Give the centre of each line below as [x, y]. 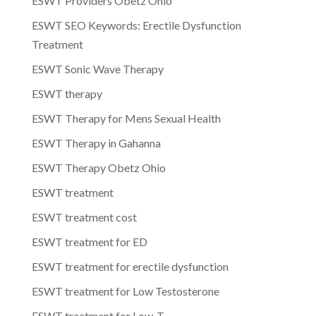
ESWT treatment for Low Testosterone [125, 291]
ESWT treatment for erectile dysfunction [130, 266]
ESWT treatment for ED [89, 241]
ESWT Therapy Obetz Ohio [98, 167]
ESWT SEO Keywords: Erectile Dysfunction [136, 25]
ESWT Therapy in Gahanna [96, 142]
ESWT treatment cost [84, 217]
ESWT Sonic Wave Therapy [97, 68]
